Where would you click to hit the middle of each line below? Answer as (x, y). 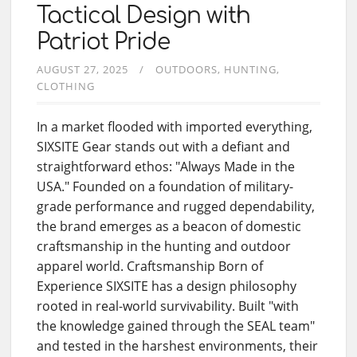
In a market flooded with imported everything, (175, 126)
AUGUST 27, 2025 (82, 69)
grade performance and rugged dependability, (176, 206)
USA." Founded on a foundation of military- (165, 186)
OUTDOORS (186, 69)
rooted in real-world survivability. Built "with (168, 306)
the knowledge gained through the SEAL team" (176, 326)
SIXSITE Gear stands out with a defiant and (163, 146)
